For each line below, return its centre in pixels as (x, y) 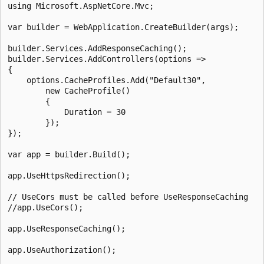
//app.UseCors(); (45, 207)
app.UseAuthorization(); (62, 250)
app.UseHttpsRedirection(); (69, 175)
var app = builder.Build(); (69, 154)
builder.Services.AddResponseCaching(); (97, 48)
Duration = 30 (67, 112)
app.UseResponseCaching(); (67, 228)
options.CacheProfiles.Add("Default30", (107, 80)
